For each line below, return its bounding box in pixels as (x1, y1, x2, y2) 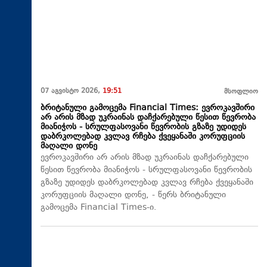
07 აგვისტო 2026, (41, 86, 103, 97)
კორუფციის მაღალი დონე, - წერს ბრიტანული (41, 189, 226, 202)
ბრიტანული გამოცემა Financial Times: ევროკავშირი (41, 102, 254, 115)
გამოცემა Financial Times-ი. (41, 201, 157, 215)
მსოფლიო (224, 87, 258, 98)
